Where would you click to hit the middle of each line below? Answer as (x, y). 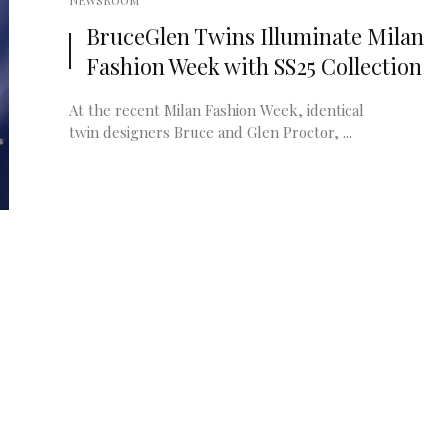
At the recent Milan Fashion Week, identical (216, 110)
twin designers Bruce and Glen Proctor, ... (210, 132)
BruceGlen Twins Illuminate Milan (255, 36)
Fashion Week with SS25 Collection (254, 66)
